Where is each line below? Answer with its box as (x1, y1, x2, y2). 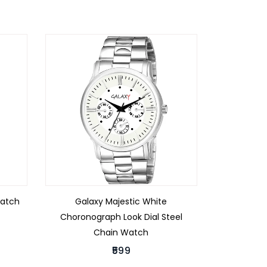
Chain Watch (94, 226, 149, 239)
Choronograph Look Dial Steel (60, 211, 182, 223)
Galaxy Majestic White (75, 195, 167, 208)
